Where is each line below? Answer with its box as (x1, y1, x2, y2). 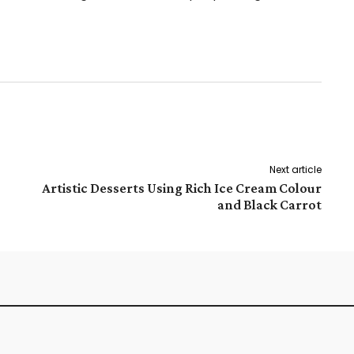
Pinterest (34, 119, 73, 131)
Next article (269, 163, 322, 176)
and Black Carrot (217, 197, 322, 213)
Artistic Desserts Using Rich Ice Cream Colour (41, 180, 322, 196)
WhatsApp (134, 119, 176, 131)
